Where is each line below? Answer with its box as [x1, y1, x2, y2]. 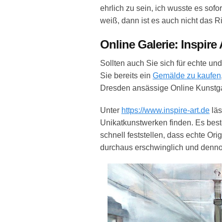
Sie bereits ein [100, 71, 153, 80]
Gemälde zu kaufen [153, 71, 221, 80]
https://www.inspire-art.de [121, 106, 210, 114]
